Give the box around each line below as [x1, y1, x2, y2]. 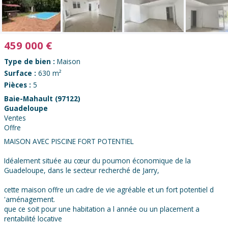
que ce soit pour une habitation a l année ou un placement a [4, 204, 199, 214]
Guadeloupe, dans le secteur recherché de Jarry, [4, 165, 159, 176]
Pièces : [4, 80, 33, 90]
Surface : [4, 68, 38, 78]
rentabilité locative [4, 214, 62, 224]
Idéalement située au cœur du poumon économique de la [4, 156, 191, 166]
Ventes [4, 113, 26, 123]
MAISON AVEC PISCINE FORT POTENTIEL [4, 136, 134, 147]
